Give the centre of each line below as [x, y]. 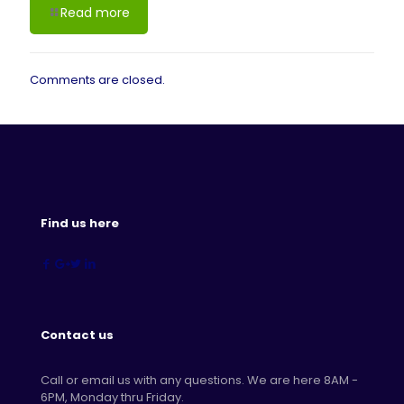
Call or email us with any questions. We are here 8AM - [199, 380]
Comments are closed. [97, 80]
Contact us [77, 335]
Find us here [80, 223]
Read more [95, 13]
